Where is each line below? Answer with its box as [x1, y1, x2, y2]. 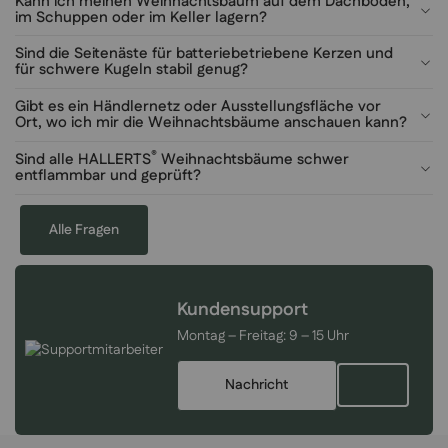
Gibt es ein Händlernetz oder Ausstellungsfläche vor [15, 96, 381, 118]
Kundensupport [177, 297, 308, 324]
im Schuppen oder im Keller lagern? [15, 6, 267, 28]
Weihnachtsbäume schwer [157, 148, 349, 170]
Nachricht [225, 374, 290, 395]
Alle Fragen [49, 219, 119, 240]
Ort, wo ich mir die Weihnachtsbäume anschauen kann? [15, 112, 407, 134]
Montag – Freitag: [177, 325, 289, 346]
